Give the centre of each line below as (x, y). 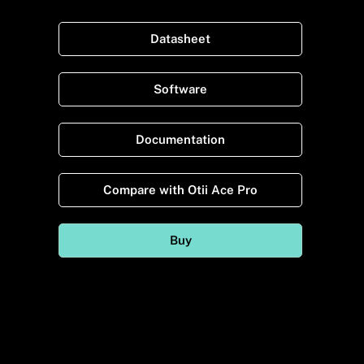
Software (180, 89)
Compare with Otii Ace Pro (180, 189)
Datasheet (180, 38)
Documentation (180, 139)
